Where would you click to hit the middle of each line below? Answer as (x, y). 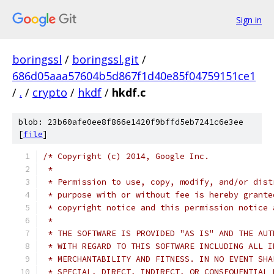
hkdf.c (129, 92)
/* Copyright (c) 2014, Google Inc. (126, 156)
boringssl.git (106, 59)
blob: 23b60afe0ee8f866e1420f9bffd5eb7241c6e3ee (131, 122)
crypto (50, 92)
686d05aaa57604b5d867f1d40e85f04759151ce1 (134, 76)
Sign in (249, 20)
